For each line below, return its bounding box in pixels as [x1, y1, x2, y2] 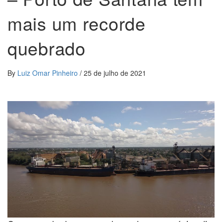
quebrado [7, 35, 86, 60]
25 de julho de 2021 [84, 67, 146, 78]
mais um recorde [7, 10, 146, 36]
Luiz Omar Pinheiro [17, 67, 80, 78]
